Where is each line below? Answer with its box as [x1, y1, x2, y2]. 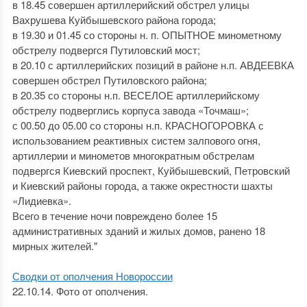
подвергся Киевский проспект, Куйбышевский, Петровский [12, 163, 290, 177]
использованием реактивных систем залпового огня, [12, 133, 260, 147]
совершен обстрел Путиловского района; [12, 73, 207, 87]
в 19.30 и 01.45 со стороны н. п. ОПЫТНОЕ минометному [12, 27, 282, 42]
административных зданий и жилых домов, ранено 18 [12, 223, 265, 238]
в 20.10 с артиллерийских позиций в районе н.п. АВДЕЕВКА [12, 58, 294, 72]
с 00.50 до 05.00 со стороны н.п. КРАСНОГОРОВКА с [12, 118, 264, 132]
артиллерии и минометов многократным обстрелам [12, 148, 254, 162]
